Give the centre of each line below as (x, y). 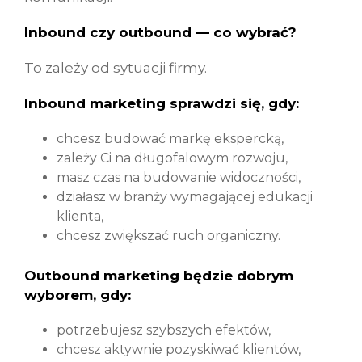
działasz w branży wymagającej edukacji (185, 197)
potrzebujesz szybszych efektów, (164, 330)
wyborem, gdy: (78, 295)
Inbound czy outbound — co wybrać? (160, 32)
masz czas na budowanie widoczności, (179, 177)
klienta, (80, 216)
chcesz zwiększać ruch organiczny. (168, 236)
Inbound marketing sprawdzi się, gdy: (162, 103)
